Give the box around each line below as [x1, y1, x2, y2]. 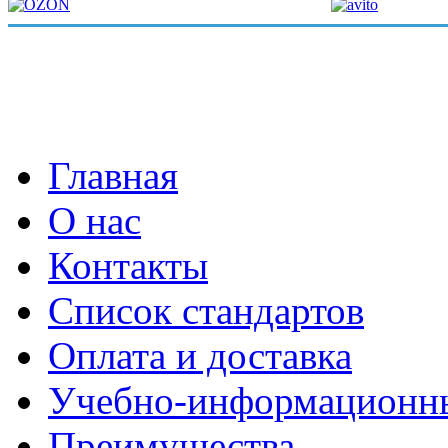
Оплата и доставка [48, 334, 352, 378]
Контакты [48, 244, 208, 288]
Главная [48, 154, 178, 198]
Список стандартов [48, 289, 364, 333]
